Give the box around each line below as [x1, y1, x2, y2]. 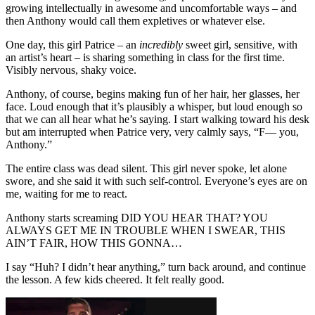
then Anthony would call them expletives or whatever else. [6, 14, 265, 27]
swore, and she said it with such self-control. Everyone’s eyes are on [6, 174, 307, 187]
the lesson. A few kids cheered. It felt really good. [6, 273, 224, 285]
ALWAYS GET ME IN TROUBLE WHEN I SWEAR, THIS [6, 224, 285, 236]
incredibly [139, 38, 183, 51]
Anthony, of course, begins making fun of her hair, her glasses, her [6, 87, 300, 100]
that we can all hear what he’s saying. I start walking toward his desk [6, 112, 309, 125]
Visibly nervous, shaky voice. [6, 63, 136, 76]
